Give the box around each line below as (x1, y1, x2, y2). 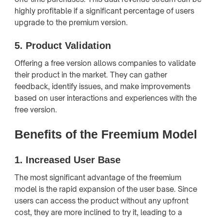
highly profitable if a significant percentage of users (15, 6, 194, 15)
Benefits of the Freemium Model (15, 127, 197, 141)
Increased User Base (26, 154, 121, 165)
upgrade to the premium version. (15, 17, 128, 27)
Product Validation (26, 40, 111, 51)
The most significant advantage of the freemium (15, 172, 181, 182)
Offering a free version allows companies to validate (15, 58, 196, 68)
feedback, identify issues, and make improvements (15, 81, 190, 91)
